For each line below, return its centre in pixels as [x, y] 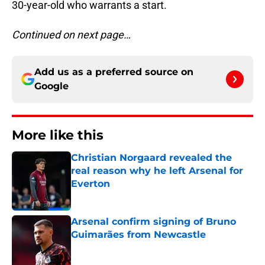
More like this [58, 135]
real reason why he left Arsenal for [157, 171]
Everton [91, 184]
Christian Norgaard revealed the [151, 158]
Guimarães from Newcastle [138, 235]
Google [51, 86]
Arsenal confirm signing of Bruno [153, 222]
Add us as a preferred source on [114, 72]
